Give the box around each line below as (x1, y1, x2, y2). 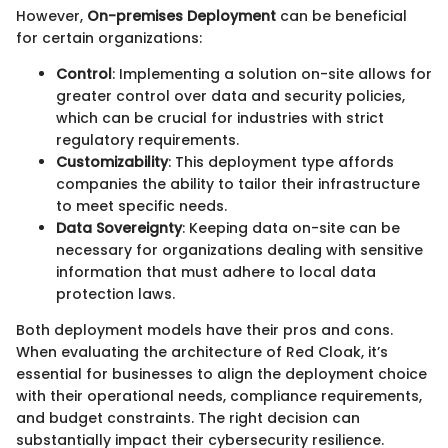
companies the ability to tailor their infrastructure (56, 174, 420, 194)
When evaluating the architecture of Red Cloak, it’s (16, 342, 388, 362)
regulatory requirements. (56, 130, 239, 150)
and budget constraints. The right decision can (16, 408, 360, 428)
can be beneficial (276, 6, 407, 26)
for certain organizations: (16, 28, 202, 48)
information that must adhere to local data (56, 262, 376, 282)
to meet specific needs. (56, 196, 227, 216)
